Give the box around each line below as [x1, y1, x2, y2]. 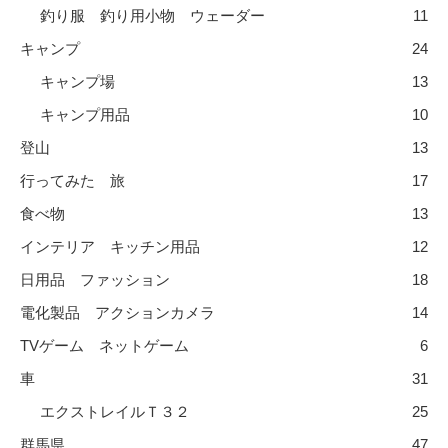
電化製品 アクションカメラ [20, 303, 215, 321]
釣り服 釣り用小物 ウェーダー [40, 6, 265, 24]
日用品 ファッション [20, 270, 170, 288]
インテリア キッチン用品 [20, 237, 200, 255]
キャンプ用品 [40, 105, 130, 123]
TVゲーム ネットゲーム [20, 336, 189, 354]
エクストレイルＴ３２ [40, 402, 190, 420]
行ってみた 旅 [20, 171, 125, 189]
